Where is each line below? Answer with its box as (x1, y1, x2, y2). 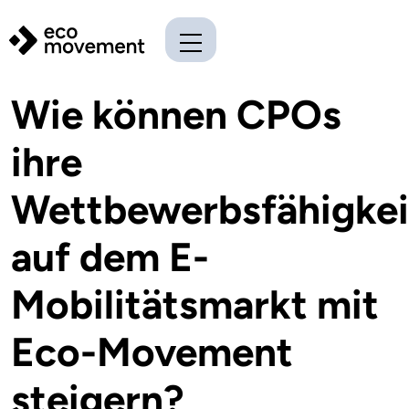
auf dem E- (11, 232, 209, 281)
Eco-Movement (11, 327, 293, 376)
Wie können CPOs (11, 89, 341, 139)
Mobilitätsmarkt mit (11, 279, 379, 329)
